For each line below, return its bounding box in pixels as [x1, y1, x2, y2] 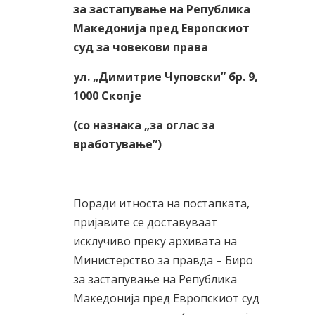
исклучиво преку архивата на [73, 233, 237, 249]
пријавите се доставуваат [73, 214, 217, 230]
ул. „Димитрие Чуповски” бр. [73, 69, 248, 84]
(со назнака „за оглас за [73, 117, 215, 133]
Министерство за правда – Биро [73, 252, 253, 268]
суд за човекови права [73, 39, 208, 55]
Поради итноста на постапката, [73, 195, 250, 211]
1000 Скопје [73, 88, 141, 103]
